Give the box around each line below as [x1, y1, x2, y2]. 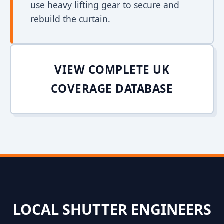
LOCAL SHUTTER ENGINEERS [12, 199, 211, 219]
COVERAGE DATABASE [50, 81, 173, 96]
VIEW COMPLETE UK [54, 62, 169, 77]
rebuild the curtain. [30, 13, 110, 25]
